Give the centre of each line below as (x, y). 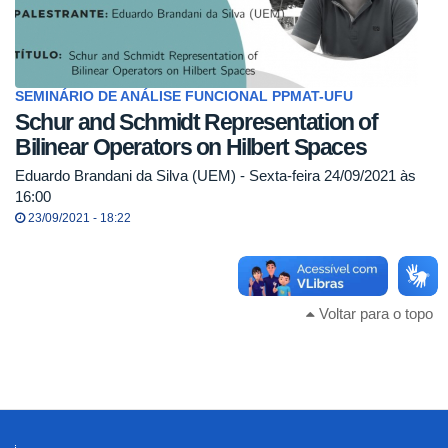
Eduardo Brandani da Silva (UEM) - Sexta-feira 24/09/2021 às (215, 175)
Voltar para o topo (374, 313)
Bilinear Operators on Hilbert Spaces (191, 147)
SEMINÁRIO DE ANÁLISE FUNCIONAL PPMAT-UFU (184, 97)
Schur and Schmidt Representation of (196, 122)
